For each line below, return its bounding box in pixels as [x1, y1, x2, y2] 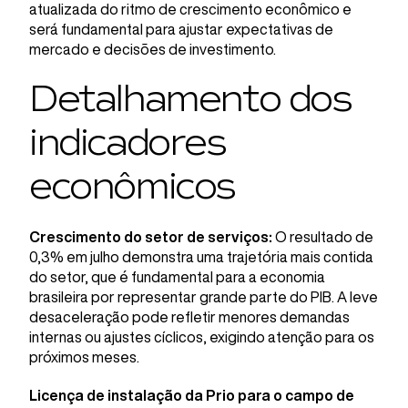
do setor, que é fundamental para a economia [29, 270, 325, 284]
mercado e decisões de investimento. [29, 42, 276, 56]
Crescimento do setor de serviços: [29, 229, 272, 244]
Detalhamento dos [29, 76, 352, 122]
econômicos [29, 164, 236, 209]
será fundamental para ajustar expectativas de [29, 22, 333, 36]
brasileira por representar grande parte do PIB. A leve [29, 290, 378, 304]
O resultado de [272, 229, 373, 244]
